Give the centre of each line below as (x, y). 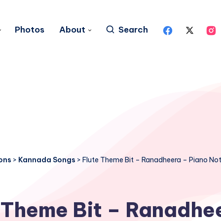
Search (133, 30)
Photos (30, 30)
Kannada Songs (47, 160)
